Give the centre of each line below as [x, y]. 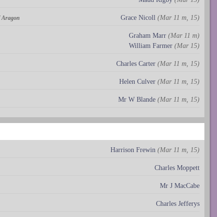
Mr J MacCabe [180, 186]
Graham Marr [147, 36]
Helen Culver [137, 82]
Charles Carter [136, 64]
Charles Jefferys [178, 204]
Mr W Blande [137, 100]
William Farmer [151, 46]
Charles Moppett [177, 168]
